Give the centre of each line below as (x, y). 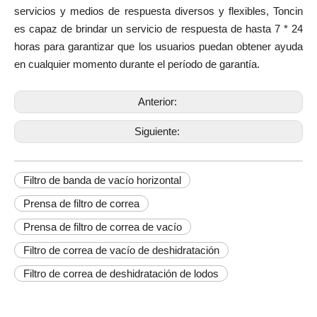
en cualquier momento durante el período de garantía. (137, 64)
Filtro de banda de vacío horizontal (102, 180)
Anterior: (158, 102)
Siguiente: (158, 132)
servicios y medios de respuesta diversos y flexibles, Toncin (158, 11)
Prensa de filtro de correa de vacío (103, 227)
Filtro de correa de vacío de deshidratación (121, 250)
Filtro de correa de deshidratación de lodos (121, 274)
